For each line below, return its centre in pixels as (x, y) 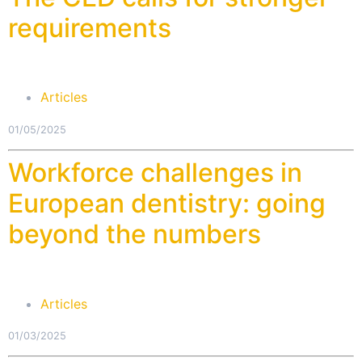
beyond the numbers (135, 234)
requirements (90, 28)
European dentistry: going (167, 204)
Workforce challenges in (155, 173)
